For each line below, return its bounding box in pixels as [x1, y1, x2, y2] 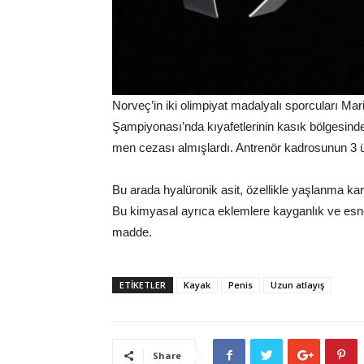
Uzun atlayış [271, 279, 324, 292]
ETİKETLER [119, 279, 166, 292]
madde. [112, 225, 152, 240]
